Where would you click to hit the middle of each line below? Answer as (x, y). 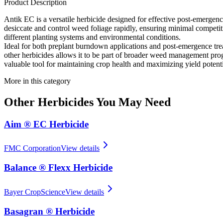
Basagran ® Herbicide (49, 211)
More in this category (37, 81)
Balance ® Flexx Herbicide (58, 168)
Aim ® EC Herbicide (46, 124)
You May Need (132, 102)
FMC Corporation (32, 148)
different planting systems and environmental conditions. (92, 37)
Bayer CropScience (35, 192)
